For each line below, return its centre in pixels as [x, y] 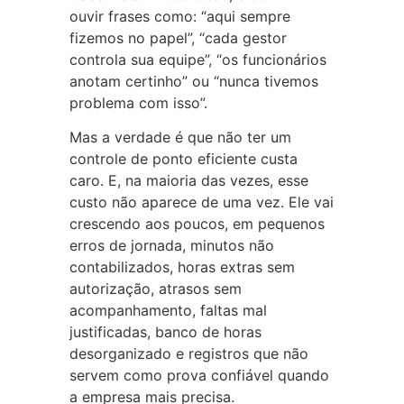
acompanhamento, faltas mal [168, 311]
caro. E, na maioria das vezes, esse [188, 181]
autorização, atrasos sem [155, 289]
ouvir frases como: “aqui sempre [179, 16]
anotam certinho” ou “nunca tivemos [193, 81]
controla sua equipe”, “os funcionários [197, 59]
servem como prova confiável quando [199, 376]
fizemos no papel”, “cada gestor [178, 37]
